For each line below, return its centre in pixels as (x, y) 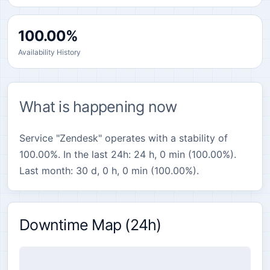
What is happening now (98, 107)
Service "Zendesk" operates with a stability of (124, 138)
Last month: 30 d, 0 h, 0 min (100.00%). (109, 171)
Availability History (49, 52)
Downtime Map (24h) (90, 225)
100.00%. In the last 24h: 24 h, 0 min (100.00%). (128, 154)
